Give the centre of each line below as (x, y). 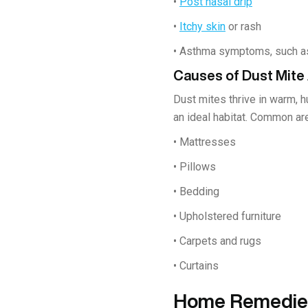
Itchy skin (202, 26)
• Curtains (196, 265)
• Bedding (196, 191)
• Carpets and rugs (217, 241)
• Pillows (195, 166)
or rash (243, 26)
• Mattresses (205, 142)
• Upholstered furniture (227, 216)
